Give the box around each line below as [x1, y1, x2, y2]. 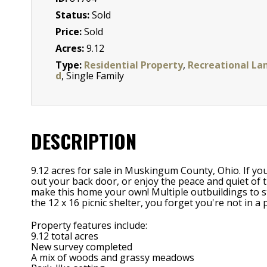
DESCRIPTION [31, 126, 136, 155]
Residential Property [84, 58, 183, 72]
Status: [55, 8, 92, 21]
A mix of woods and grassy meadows [31, 250, 194, 264]
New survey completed [31, 240, 132, 253]
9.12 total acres [31, 229, 98, 243]
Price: [55, 24, 84, 38]
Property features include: [31, 218, 147, 232]
